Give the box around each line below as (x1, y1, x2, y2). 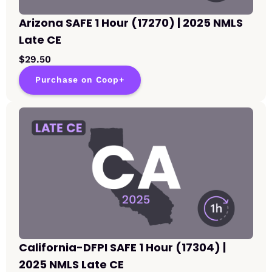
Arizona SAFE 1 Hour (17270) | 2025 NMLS (19, 15, 243, 31)
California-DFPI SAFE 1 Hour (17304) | (19, 240, 226, 256)
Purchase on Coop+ (35, 75, 124, 86)
